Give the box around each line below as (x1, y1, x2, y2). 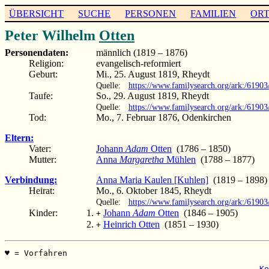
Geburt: (29, 68, 58, 79)
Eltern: (5, 132, 34, 143)
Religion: (29, 58, 64, 68)
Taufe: (29, 90, 53, 101)
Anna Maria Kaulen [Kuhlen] (96, 174, 208, 185)
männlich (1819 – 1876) (96, 47, 187, 58)
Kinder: (29, 208, 58, 219)
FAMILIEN (190, 8, 237, 19)
